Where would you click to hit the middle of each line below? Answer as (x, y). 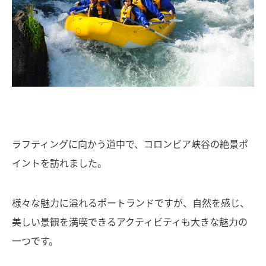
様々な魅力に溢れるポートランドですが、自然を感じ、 (131, 203)
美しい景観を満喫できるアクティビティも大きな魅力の (130, 222)
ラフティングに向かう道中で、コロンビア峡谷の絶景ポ (130, 144)
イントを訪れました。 (59, 163)
